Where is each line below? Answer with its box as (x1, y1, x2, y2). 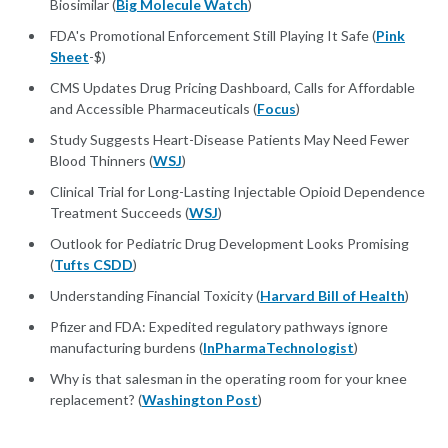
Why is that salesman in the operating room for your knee (50, 370, 407, 388)
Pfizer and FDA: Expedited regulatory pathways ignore (50, 318, 388, 336)
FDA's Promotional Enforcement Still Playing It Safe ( (50, 27, 376, 45)
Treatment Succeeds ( (50, 204, 189, 222)
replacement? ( (50, 391, 142, 409)
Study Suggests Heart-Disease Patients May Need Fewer (50, 131, 409, 149)
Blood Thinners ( (50, 152, 153, 170)
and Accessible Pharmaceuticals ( (50, 100, 257, 118)
